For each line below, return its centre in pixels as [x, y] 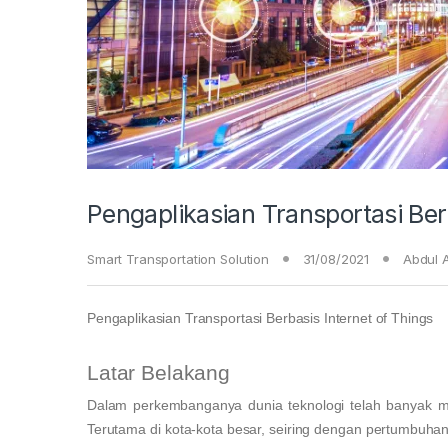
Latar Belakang [159, 373]
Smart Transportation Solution [178, 259]
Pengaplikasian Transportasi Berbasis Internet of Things [260, 318]
